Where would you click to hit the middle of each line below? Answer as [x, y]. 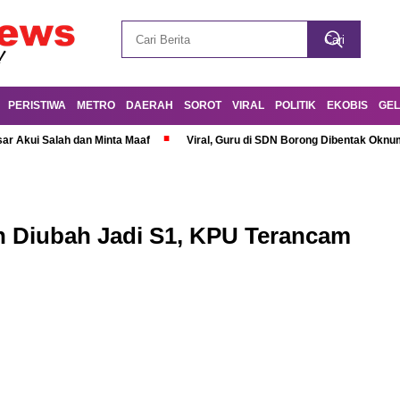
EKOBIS [347, 105]
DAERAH [150, 105]
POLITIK [296, 105]
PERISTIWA [37, 105]
